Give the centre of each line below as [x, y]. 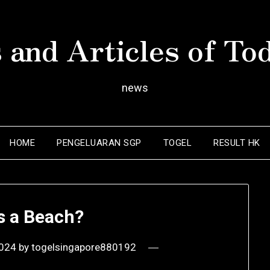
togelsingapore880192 [84, 247]
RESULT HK [237, 143]
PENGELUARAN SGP [99, 143]
